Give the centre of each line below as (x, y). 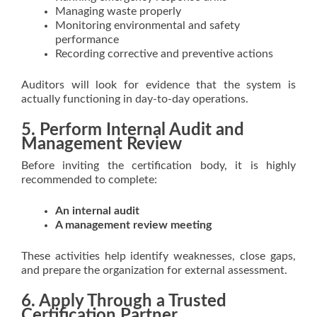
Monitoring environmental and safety (148, 25)
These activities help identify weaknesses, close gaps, (158, 256)
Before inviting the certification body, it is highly (158, 166)
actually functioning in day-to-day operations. (135, 99)
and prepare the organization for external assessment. (154, 270)
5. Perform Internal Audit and (133, 130)
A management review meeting (133, 225)
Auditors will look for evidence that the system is (158, 85)
